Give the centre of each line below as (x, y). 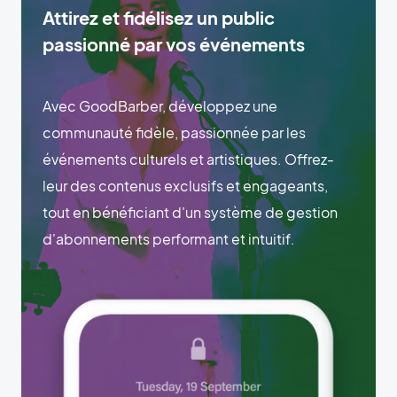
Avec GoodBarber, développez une (160, 105)
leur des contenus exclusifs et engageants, (185, 185)
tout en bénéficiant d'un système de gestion (190, 212)
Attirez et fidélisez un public (159, 17)
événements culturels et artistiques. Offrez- (188, 159)
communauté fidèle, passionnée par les (174, 132)
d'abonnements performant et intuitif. (169, 238)
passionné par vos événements (174, 43)
